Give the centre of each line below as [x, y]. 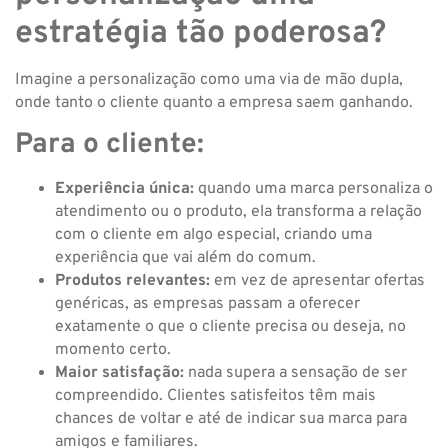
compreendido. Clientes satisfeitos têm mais [215, 396]
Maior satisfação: [119, 373]
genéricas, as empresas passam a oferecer [207, 304]
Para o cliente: [109, 145]
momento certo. [113, 350]
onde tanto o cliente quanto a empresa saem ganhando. [214, 103]
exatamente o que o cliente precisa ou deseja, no [230, 327]
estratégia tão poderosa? [200, 34]
